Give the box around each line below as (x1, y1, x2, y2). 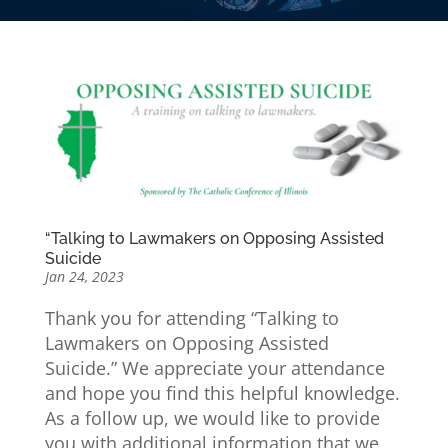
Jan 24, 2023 (44, 266, 124, 286)
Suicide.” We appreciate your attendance (44, 355, 385, 380)
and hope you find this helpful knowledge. (44, 380, 400, 405)
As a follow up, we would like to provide (44, 405, 380, 430)
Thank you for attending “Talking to (44, 305, 339, 330)
